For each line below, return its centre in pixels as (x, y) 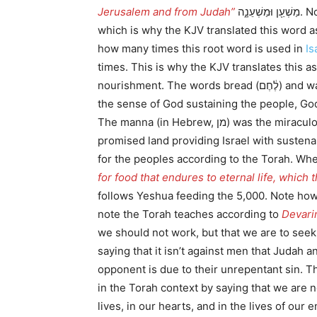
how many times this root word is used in (202, 48)
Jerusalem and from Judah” (166, 12)
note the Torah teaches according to (190, 214)
